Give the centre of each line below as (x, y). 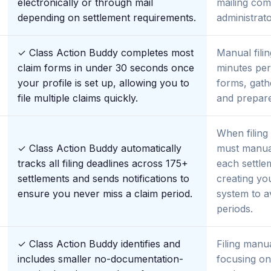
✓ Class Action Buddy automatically (100, 148)
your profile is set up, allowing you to (103, 83)
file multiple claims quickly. (78, 98)
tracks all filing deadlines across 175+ (103, 163)
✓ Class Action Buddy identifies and (99, 244)
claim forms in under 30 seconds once (106, 68)
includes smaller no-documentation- (100, 259)
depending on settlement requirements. (107, 18)
